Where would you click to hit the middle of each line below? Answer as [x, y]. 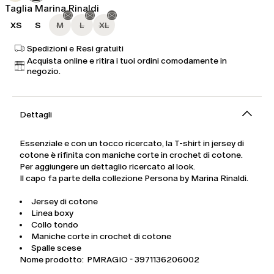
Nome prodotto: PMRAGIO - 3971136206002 [109, 260]
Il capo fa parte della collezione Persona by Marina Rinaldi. [134, 179]
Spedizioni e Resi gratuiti [75, 48]
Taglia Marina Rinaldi [52, 9]
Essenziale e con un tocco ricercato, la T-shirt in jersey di [132, 144]
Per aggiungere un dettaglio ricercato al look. [107, 167]
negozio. [44, 72]
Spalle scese [56, 248]
